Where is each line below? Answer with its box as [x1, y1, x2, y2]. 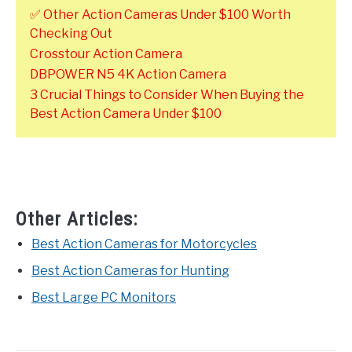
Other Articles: [16, 207, 137, 230]
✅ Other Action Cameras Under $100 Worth [30, 6, 291, 22]
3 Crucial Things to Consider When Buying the [30, 86, 304, 102]
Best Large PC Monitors [31, 289, 176, 305]
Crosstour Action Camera [30, 46, 182, 61]
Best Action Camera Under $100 [30, 105, 222, 121]
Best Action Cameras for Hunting [31, 262, 229, 278]
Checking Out [30, 25, 112, 41]
